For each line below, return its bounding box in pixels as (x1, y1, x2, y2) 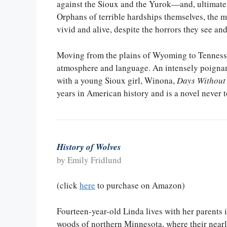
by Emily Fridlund (57, 154, 122, 166)
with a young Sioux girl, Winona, (57, 74, 177, 86)
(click (57, 179, 80, 192)
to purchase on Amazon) (95, 179, 185, 192)
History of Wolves (57, 140, 121, 153)
